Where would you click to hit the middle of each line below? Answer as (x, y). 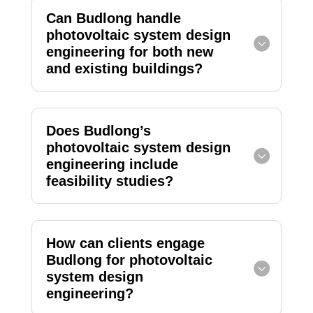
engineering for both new (130, 51)
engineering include (112, 164)
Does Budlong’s (98, 130)
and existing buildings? (124, 68)
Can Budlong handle (113, 18)
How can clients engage (125, 243)
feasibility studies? (109, 181)
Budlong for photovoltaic (129, 260)
